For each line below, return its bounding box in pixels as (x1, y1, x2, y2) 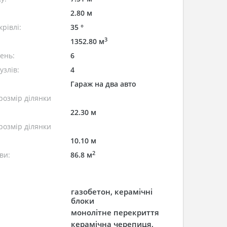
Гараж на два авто (70, 79, 136, 89)
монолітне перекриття (71, 207, 160, 218)
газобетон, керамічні (71, 186, 153, 197)
